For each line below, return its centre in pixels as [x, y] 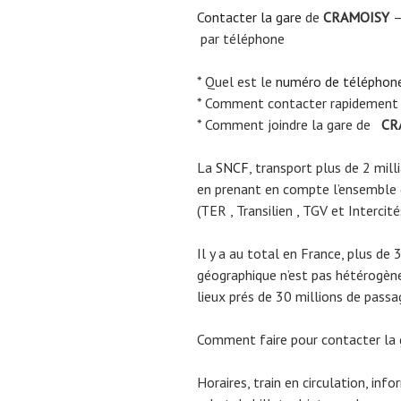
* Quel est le [236, 81]
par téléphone [241, 38]
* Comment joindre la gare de [287, 124]
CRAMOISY [358, 17]
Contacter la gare [249, 17]
